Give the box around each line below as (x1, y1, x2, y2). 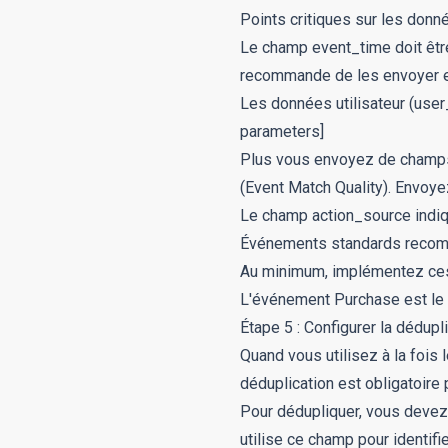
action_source (312, 206, 411, 225)
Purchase (334, 290, 400, 309)
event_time (312, 38, 391, 57)
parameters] (240, 122, 324, 141)
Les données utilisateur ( (240, 94, 414, 113)
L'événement (240, 290, 334, 309)
